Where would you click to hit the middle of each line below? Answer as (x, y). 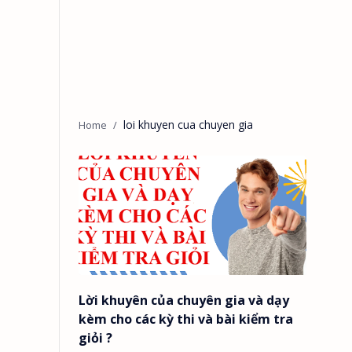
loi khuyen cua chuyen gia (188, 125)
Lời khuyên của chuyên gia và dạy (184, 300)
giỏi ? (95, 337)
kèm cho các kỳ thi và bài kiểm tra (186, 319)
